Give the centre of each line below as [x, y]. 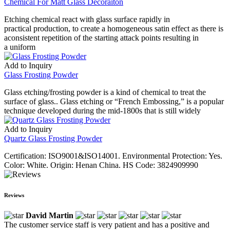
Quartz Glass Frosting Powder [53, 138]
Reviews [14, 195]
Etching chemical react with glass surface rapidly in [87, 19]
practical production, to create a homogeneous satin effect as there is [114, 28]
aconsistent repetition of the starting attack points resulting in [101, 37]
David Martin [50, 215]
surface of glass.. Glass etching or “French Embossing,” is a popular [114, 101]
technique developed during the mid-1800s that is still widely [102, 110]
